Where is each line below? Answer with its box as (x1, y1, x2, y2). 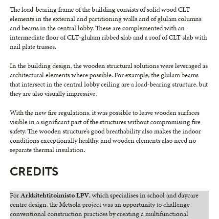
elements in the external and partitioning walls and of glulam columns (10, 14, 201, 23)
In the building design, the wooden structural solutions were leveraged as (10, 61, 208, 70)
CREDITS (10, 164, 58, 178)
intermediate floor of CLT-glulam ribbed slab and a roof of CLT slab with (10, 32, 207, 42)
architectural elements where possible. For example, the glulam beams (10, 70, 198, 80)
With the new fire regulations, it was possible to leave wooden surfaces (10, 108, 199, 117)
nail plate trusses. (10, 42, 56, 51)
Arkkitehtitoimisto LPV (21, 190, 89, 200)
